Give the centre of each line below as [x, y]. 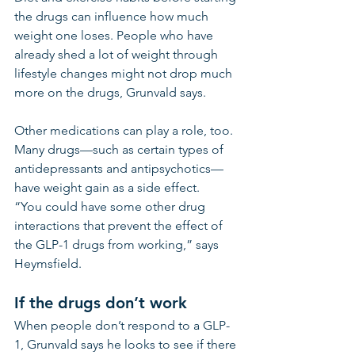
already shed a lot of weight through [118, 54]
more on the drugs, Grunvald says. [110, 92]
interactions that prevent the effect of [120, 225]
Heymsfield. [50, 263]
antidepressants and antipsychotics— [119, 168]
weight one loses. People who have [115, 35]
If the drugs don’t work [101, 303]
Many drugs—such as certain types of [120, 149]
